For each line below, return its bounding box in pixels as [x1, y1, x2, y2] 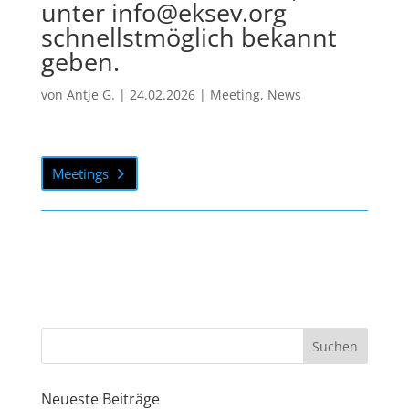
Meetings [52, 163, 110, 183]
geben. [40, 45, 120, 79]
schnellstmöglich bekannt [40, 20, 337, 54]
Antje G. [66, 86, 115, 103]
